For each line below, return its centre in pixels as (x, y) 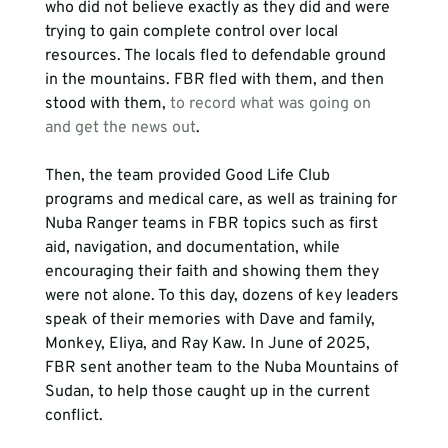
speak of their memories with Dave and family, (211, 320)
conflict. (73, 416)
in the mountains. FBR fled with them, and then (216, 80)
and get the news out (120, 128)
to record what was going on (272, 104)
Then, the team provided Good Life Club (189, 176)
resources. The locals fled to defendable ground (217, 56)
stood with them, (107, 104)
